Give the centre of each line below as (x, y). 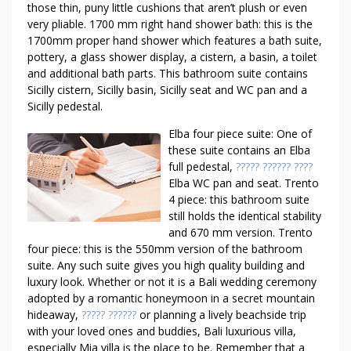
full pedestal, (202, 166)
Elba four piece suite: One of (240, 134)
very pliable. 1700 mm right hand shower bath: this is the (170, 24)
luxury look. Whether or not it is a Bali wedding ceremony (172, 282)
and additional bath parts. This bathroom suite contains (168, 73)
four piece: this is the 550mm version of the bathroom (165, 249)
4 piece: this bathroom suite (239, 199)
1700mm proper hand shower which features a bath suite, (175, 40)
